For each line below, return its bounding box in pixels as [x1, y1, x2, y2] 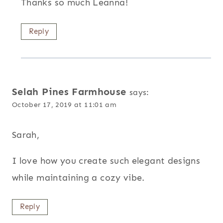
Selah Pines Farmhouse [12, 85, 126, 98]
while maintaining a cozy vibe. [12, 172, 145, 184]
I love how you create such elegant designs [12, 155, 201, 167]
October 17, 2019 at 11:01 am [12, 100, 117, 109]
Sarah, [12, 129, 40, 141]
